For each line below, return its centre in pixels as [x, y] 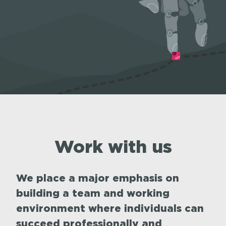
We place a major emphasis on [98, 178]
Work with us [113, 146]
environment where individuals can [110, 208]
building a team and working [93, 193]
